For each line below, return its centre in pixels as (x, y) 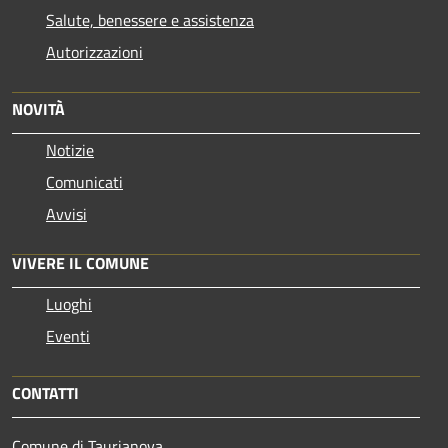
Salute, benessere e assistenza (150, 19)
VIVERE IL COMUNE (80, 262)
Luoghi (69, 303)
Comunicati (84, 181)
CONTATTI (45, 392)
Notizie (70, 149)
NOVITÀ (38, 108)
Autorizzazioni (94, 51)
